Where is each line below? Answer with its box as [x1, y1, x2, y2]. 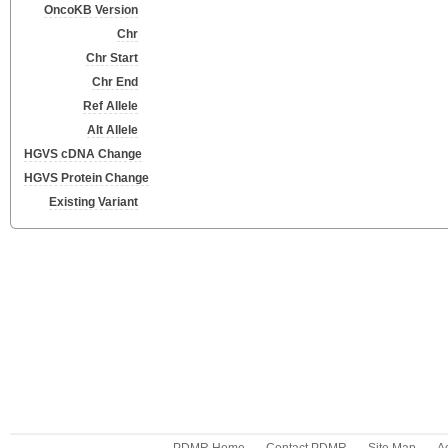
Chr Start [86, 51, 138, 65]
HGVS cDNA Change [24, 147, 142, 161]
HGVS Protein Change [24, 171, 149, 185]
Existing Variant [49, 195, 138, 209]
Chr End [92, 75, 138, 89]
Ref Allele [83, 99, 138, 113]
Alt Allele [87, 123, 138, 137]
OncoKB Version [44, 3, 138, 17]
